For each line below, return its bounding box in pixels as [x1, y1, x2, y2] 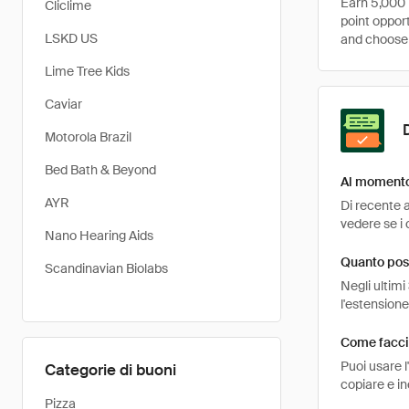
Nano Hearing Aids [45, 227, 153, 244]
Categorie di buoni [45, 360, 176, 380]
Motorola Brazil [45, 129, 131, 145]
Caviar [45, 96, 82, 112]
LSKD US [45, 30, 98, 47]
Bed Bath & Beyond [45, 162, 156, 178]
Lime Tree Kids [45, 63, 130, 79]
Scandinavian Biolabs [45, 260, 168, 277]
